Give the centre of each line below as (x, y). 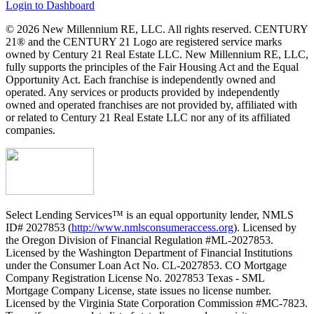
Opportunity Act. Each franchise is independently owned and (141, 80)
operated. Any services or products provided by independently (143, 92)
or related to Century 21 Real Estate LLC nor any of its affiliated (148, 117)
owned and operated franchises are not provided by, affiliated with (151, 105)
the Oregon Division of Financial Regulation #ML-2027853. (139, 240)
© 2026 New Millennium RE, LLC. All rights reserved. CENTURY (157, 29)
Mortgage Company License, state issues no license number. (138, 291)
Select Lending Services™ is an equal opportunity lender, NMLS (150, 215)
